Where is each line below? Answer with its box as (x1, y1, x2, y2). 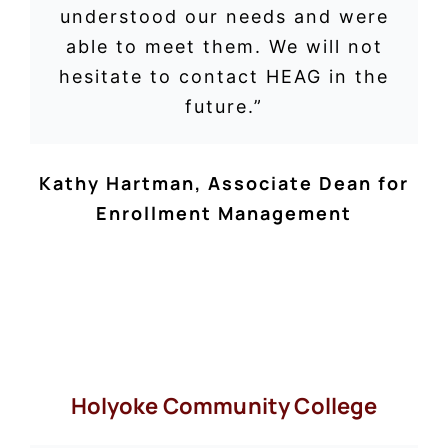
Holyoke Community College (70, 391, 378, 422)
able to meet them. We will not (65, 35, 383, 57)
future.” (185, 95, 263, 117)
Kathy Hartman (39, 171, 195, 196)
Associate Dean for (208, 171, 409, 196)
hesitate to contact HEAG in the (59, 65, 389, 87)
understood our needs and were (59, 5, 389, 27)
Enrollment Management (96, 201, 352, 226)
